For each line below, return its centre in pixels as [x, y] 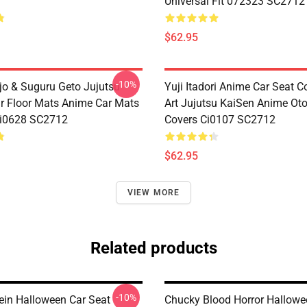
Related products [153, 248]
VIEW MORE [153, 193]
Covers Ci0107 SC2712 [220, 120]
